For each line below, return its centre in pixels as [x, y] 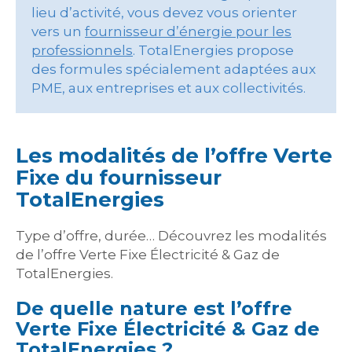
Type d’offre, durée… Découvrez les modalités [171, 235]
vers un [58, 31]
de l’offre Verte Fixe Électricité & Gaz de [148, 254]
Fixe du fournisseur [119, 177]
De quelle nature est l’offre [154, 308]
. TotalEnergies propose [213, 50]
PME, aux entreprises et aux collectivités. [169, 88]
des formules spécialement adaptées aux [174, 69]
